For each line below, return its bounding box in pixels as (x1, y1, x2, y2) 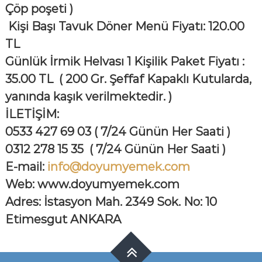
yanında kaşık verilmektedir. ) (5, 89, 172, 104)
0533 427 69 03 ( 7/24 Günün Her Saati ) (5, 125, 230, 139)
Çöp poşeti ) (5, 2, 73, 16)
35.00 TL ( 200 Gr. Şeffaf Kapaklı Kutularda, (5, 72, 251, 87)
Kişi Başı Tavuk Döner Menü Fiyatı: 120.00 (5, 19, 244, 34)
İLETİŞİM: (5, 107, 65, 122)
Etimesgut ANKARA (5, 212, 121, 227)
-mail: (13, 160, 47, 174)
